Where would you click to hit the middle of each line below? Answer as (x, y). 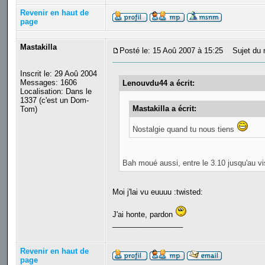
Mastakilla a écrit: (164, 109)
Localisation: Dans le (56, 92)
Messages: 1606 (48, 83)
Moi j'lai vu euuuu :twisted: (157, 192)
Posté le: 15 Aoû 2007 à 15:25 (171, 51)
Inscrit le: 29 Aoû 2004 (58, 74)
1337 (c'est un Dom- (54, 101)
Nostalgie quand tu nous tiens (184, 130)
